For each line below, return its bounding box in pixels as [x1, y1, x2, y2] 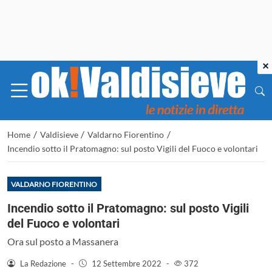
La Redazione [19, 258, 66, 268]
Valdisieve [39, 129, 78, 140]
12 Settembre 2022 [91, 258, 161, 268]
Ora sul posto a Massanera [7, 235, 118, 247]
